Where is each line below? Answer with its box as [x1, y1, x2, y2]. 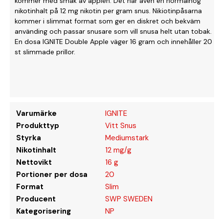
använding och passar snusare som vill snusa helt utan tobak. [15, 26, 212, 36]
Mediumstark [105, 132, 149, 143]
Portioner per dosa [16, 169, 88, 179]
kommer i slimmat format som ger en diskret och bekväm [15, 16, 200, 25]
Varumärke [16, 108, 57, 118]
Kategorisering [16, 206, 71, 216]
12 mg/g [105, 145, 131, 155]
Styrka [16, 132, 41, 143]
